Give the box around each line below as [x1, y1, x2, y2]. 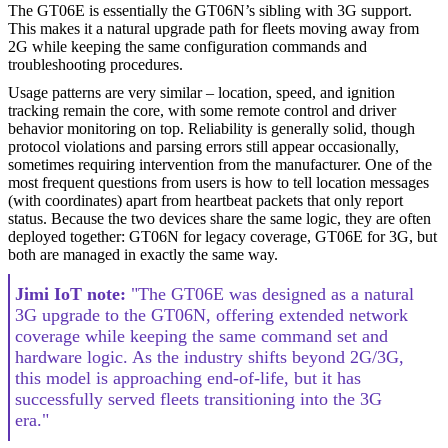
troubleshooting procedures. [8, 55, 183, 73]
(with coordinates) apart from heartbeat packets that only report [8, 191, 403, 209]
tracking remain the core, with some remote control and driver [8, 101, 396, 119]
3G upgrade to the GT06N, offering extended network [15, 304, 408, 325]
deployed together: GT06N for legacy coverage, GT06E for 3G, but [8, 227, 437, 245]
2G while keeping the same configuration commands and [8, 37, 367, 55]
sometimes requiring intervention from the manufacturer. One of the [8, 155, 432, 173]
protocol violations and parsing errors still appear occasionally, [8, 137, 399, 155]
